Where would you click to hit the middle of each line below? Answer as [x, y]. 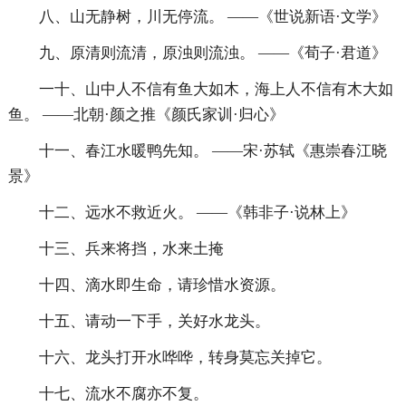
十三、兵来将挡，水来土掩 [131, 249]
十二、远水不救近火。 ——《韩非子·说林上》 [197, 213]
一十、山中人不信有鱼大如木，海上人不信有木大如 [216, 90]
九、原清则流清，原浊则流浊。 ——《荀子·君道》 [213, 53]
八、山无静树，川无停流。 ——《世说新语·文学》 [213, 17]
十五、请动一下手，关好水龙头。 [154, 322]
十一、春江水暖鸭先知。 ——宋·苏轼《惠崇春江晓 [213, 151]
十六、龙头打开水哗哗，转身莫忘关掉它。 [185, 358]
